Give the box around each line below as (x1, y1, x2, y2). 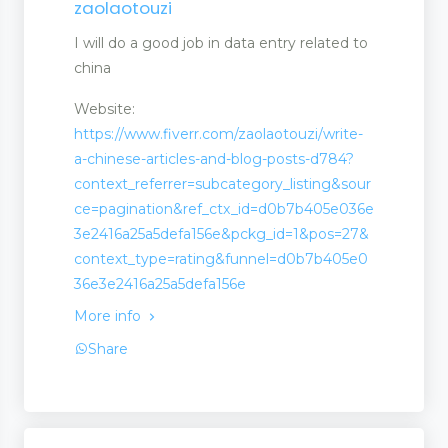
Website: (74, 100, 135, 119)
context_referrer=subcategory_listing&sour (74, 175, 371, 194)
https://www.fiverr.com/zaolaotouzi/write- (74, 125, 363, 144)
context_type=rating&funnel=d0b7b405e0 (74, 250, 368, 269)
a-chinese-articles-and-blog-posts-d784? (74, 150, 354, 169)
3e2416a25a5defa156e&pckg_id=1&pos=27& (74, 225, 369, 244)
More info (74, 307, 145, 326)
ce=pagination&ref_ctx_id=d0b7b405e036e (74, 200, 374, 219)
